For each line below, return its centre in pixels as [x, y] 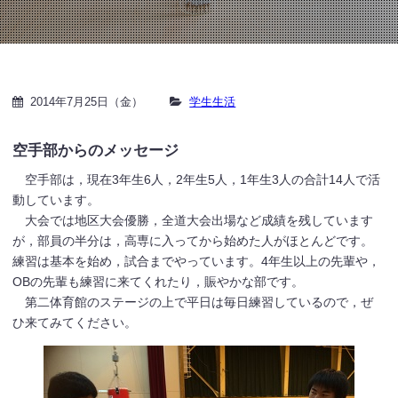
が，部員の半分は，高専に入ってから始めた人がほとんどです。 [193, 240]
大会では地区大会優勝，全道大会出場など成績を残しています [193, 220]
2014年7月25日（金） [87, 101]
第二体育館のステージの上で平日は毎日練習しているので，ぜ [193, 302]
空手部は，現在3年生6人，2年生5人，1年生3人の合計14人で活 [197, 179]
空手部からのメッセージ [96, 150]
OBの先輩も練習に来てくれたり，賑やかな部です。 [159, 281]
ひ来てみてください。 [75, 322]
